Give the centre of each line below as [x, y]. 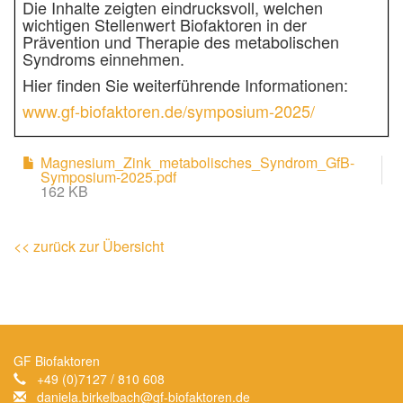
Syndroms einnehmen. [103, 59]
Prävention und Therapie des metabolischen [181, 42]
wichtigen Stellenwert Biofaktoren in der [165, 25]
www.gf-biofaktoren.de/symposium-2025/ [169, 111]
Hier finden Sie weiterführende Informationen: [185, 85]
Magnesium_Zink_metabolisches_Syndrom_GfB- [197, 163]
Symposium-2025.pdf [108, 177]
